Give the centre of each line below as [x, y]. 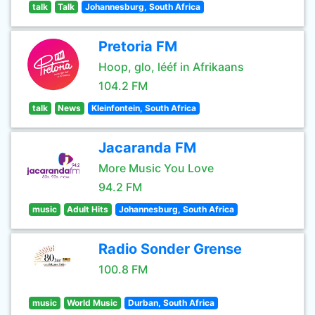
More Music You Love [156, 168]
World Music [92, 303]
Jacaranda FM [147, 148]
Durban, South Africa [171, 303]
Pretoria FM [138, 46]
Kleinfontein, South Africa [143, 108]
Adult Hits [88, 209]
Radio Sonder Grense [170, 249]
